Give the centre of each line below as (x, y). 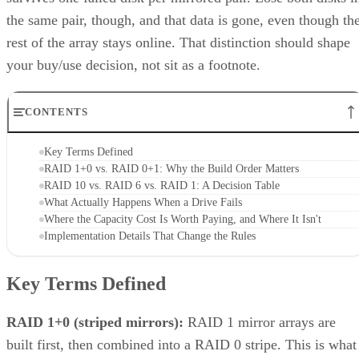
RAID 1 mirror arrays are (260, 322)
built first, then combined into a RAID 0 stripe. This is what (182, 344)
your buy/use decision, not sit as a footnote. (133, 65)
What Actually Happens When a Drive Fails (143, 203)
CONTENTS (57, 112)
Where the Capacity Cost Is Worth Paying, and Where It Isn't (183, 220)
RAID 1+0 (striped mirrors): (95, 322)
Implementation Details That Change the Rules (150, 236)
